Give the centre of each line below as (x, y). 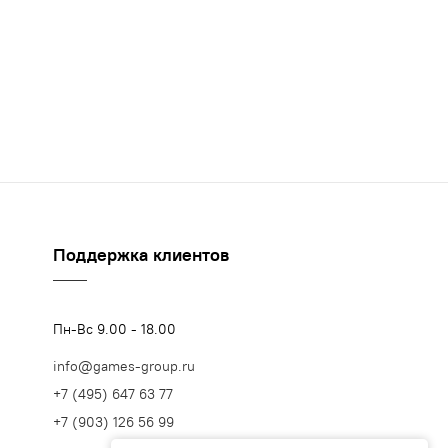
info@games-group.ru (124, 366)
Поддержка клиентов (141, 255)
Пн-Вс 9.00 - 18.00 (114, 329)
